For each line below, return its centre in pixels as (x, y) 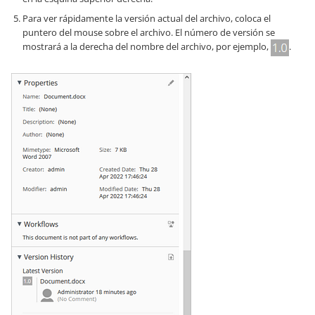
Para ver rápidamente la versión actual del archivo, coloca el (147, 19)
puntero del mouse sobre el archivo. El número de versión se (149, 33)
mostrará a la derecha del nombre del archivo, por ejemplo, (147, 47)
